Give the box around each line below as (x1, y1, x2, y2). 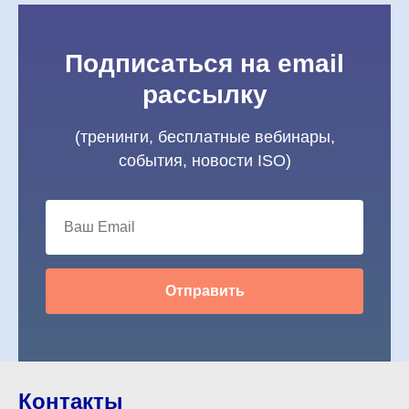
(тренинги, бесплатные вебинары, (74, 128, 335, 147)
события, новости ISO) (118, 152, 291, 171)
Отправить (164, 282, 245, 299)
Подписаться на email (65, 49, 344, 79)
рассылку (142, 80, 267, 110)
